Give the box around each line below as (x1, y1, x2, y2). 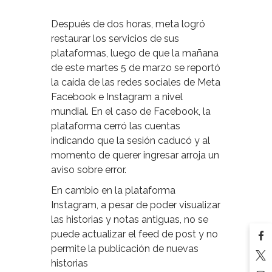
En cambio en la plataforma (51, 185, 175, 197)
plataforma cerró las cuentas (51, 120, 180, 132)
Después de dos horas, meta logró (51, 18, 205, 30)
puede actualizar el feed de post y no (51, 228, 218, 240)
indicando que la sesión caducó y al (51, 135, 210, 147)
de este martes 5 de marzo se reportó (51, 62, 220, 74)
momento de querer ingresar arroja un (51, 149, 219, 161)
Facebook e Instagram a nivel (51, 91, 183, 103)
